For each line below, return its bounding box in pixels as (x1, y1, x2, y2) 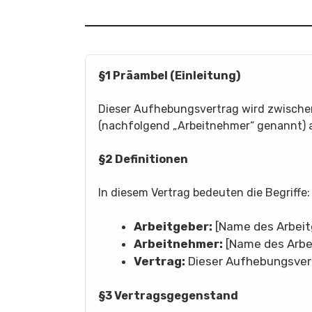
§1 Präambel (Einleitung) (98, 68, 240, 82)
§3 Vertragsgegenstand (98, 289, 238, 302)
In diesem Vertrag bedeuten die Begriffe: (98, 185, 310, 199)
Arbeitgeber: (134, 219, 212, 233)
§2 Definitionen (98, 152, 188, 166)
